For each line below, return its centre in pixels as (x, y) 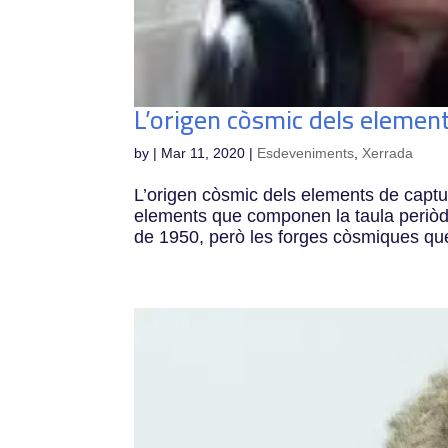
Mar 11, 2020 (203, 152)
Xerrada (388, 152)
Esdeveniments (306, 152)
